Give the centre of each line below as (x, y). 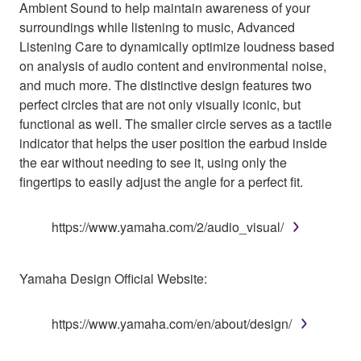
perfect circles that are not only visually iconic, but (160, 105)
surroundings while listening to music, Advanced (157, 27)
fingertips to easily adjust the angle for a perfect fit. (161, 182)
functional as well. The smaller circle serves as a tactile (176, 124)
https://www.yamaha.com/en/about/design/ (172, 324)
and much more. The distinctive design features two (166, 85)
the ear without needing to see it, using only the (153, 163)
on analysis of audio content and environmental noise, (173, 66)
